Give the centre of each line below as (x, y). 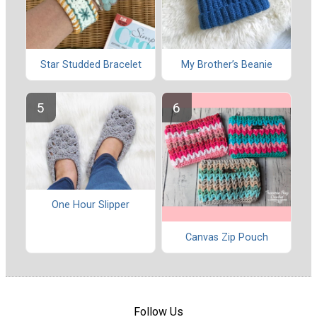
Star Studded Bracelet (91, 64)
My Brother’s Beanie (226, 64)
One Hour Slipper (91, 205)
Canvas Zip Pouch (226, 237)
